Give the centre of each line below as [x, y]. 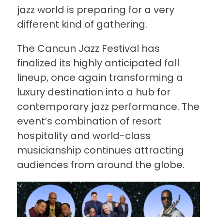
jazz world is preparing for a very [96, 10]
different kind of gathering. [82, 24]
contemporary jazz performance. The [108, 107]
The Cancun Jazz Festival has [88, 49]
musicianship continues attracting [101, 150]
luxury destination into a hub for [94, 92]
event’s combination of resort [89, 121]
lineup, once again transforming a [100, 78]
